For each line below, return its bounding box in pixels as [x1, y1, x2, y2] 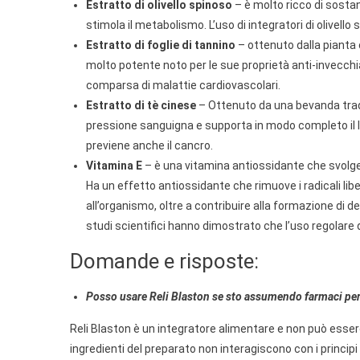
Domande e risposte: [70, 248, 259, 273]
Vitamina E [86, 158, 142, 172]
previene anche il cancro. [86, 138, 213, 152]
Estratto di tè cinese [86, 98, 196, 112]
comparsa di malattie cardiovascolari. [86, 78, 280, 92]
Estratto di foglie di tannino [86, 38, 235, 51]
